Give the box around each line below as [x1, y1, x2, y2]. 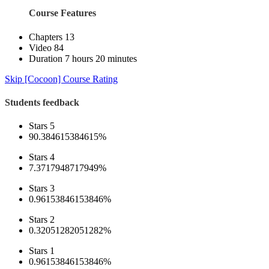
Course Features [29, 8, 96, 19]
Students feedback [5, 97, 79, 107]
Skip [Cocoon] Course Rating [5, 73, 118, 84]
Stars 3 [29, 183, 55, 194]
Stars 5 [29, 121, 55, 131]
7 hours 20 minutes [65, 53, 137, 64]
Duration [29, 53, 65, 64]
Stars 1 [29, 246, 55, 256]
